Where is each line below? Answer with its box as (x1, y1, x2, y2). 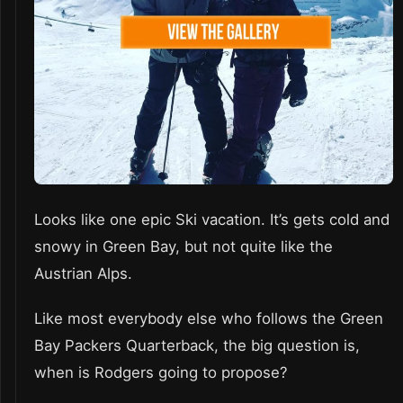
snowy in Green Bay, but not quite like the (34, 237, 333, 255)
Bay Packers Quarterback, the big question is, (34, 336, 360, 354)
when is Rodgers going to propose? (34, 363, 292, 381)
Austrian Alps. (34, 264, 137, 282)
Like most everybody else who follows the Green (34, 309, 383, 327)
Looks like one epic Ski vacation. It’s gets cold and (34, 210, 390, 228)
